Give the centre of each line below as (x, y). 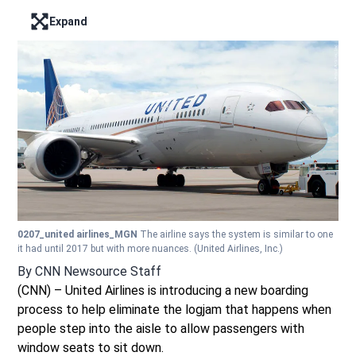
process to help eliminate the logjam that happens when (175, 309)
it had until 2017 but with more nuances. (106, 248)
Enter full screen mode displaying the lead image (159, 29)
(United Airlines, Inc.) (239, 248)
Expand (69, 21)
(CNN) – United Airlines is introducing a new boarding (163, 290)
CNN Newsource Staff (99, 271)
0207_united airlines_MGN (79, 234)
